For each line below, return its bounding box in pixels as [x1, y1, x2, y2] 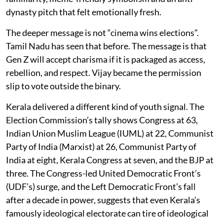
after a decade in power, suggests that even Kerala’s [6, 194, 200, 205]
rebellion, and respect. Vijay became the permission [6, 67, 201, 78]
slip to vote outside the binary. [6, 80, 121, 91]
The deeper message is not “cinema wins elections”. [6, 27, 199, 38]
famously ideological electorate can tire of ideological [6, 207, 209, 219]
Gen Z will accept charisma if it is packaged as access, [6, 53, 205, 65]
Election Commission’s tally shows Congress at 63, [6, 114, 198, 125]
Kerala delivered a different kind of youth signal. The [6, 101, 204, 112]
